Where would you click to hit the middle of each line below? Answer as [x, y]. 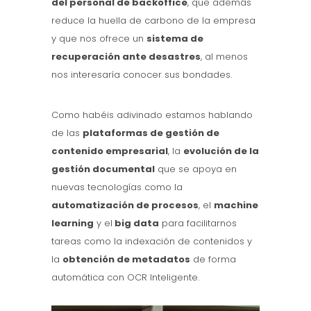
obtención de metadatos [126, 260]
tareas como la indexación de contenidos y [152, 242]
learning [73, 224]
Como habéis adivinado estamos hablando [152, 115]
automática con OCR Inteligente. [125, 278]
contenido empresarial [110, 151]
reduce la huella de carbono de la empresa [153, 21]
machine [236, 205]
